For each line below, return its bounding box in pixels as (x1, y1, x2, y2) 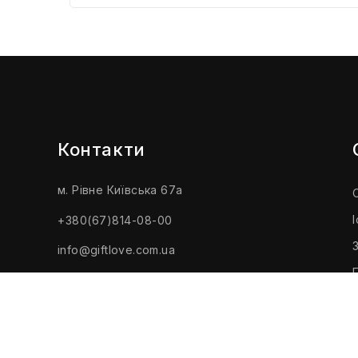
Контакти (58, 138, 145, 160)
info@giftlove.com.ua (58, 242, 175, 257)
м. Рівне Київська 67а (58, 182, 183, 197)
